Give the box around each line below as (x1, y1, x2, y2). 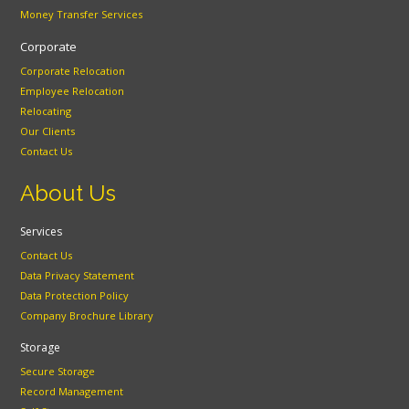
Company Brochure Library (20, 308, 154, 322)
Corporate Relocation (20, 63, 126, 78)
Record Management (20, 383, 124, 398)
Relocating (20, 103, 72, 118)
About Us (20, 179, 117, 206)
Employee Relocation (20, 83, 125, 98)
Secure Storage (20, 363, 96, 378)
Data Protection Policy (20, 288, 130, 302)
